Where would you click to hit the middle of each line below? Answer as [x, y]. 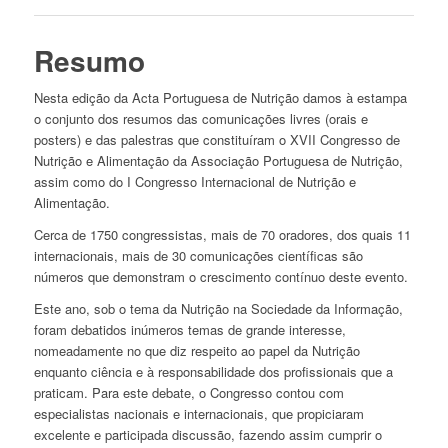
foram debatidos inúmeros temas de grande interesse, [189, 330]
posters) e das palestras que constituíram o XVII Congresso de [216, 140]
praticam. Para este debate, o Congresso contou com [188, 393]
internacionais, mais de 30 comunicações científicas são [198, 256]
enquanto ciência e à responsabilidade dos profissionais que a [213, 372]
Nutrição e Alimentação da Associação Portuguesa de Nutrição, [218, 161]
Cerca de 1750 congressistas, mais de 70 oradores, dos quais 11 [222, 235]
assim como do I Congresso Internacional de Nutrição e [194, 182]
